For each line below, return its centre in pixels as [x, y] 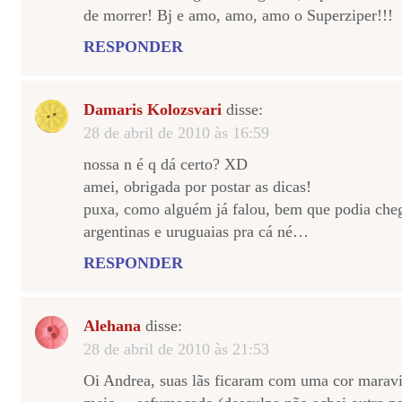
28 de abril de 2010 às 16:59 [176, 133]
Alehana [112, 326]
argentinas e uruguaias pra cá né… [196, 232]
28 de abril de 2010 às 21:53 [176, 349]
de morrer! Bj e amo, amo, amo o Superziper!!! [238, 15]
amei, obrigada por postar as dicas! [197, 187]
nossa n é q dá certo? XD [166, 164]
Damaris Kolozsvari [153, 109]
